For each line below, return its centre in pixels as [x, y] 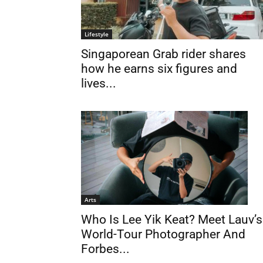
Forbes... [105, 249]
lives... [99, 83]
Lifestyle [97, 34]
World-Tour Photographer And [163, 235]
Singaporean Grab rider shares [163, 54]
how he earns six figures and [159, 69]
